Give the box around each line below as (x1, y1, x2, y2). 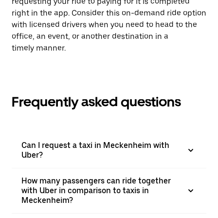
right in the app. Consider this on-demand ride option (12, 8, 206, 18)
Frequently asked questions (12, 93, 181, 110)
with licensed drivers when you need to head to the (12, 20, 197, 29)
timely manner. (12, 43, 66, 53)
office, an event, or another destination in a (12, 32, 168, 41)
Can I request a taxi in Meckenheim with (21, 141, 169, 150)
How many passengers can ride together (21, 176, 171, 185)
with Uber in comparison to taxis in (21, 186, 149, 195)
